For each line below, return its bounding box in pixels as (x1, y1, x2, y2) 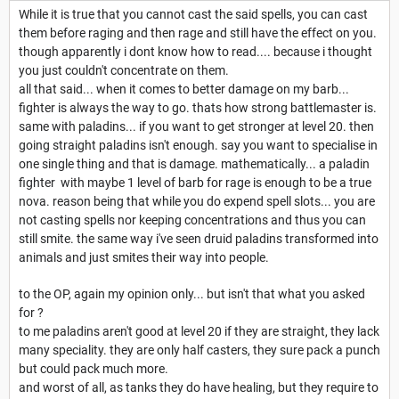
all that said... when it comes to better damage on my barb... (19, 82, 349, 97)
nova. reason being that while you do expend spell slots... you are (19, 194, 375, 209)
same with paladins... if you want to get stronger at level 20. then (19, 119, 374, 134)
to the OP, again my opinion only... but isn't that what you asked (19, 287, 365, 302)
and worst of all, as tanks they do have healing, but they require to (19, 380, 379, 395)
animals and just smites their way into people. (19, 250, 269, 265)
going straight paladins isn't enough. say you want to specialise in (19, 138, 378, 153)
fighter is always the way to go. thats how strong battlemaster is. (19, 101, 377, 116)
